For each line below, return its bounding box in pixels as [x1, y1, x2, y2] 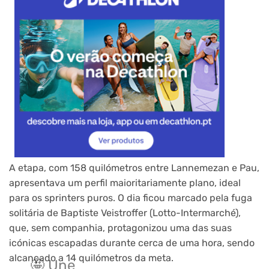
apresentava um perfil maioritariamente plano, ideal [9, 177, 241, 189]
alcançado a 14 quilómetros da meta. [9, 252, 174, 264]
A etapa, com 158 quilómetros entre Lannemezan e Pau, [9, 162, 259, 174]
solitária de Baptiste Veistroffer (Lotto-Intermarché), [9, 207, 241, 219]
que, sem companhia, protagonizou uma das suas [9, 222, 232, 234]
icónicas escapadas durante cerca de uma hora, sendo [9, 237, 255, 249]
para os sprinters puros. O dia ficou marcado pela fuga [9, 192, 252, 204]
